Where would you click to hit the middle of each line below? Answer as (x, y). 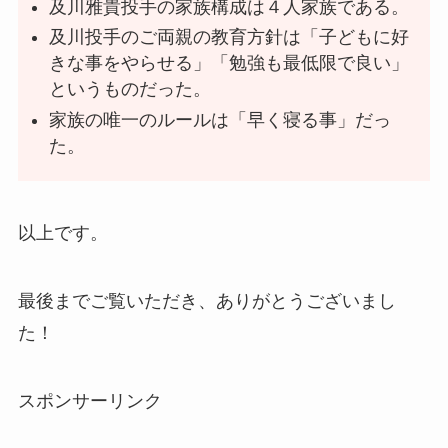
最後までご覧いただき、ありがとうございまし (206, 300)
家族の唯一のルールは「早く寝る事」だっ (220, 119)
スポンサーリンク (89, 400)
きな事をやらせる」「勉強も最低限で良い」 (229, 63)
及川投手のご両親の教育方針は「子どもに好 (229, 37)
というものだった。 (130, 89)
